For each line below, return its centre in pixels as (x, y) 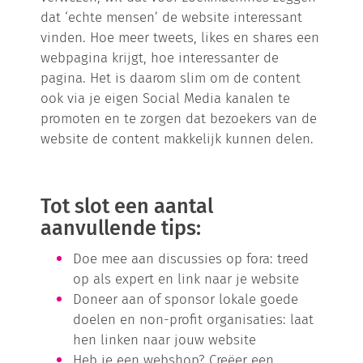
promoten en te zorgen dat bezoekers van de (179, 118)
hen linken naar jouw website (165, 339)
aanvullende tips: (124, 228)
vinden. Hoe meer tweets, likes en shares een (180, 37)
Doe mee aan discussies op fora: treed (191, 258)
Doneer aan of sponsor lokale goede (186, 299)
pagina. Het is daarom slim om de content (171, 77)
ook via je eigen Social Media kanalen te (166, 98)
